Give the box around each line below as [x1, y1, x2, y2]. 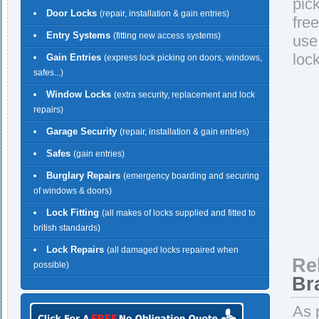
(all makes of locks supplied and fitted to [102, 208, 256, 218]
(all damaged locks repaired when [107, 245, 239, 255]
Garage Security [46, 126, 120, 137]
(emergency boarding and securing [123, 171, 259, 181]
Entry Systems [46, 30, 113, 41]
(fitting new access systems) [113, 31, 221, 41]
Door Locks [46, 8, 100, 19]
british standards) [33, 223, 100, 234]
